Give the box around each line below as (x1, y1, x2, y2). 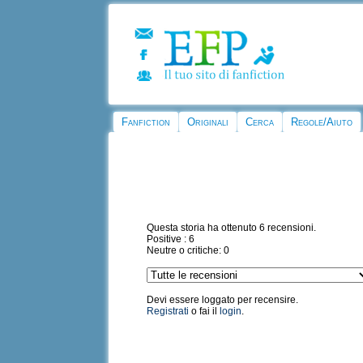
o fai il (189, 305, 220, 318)
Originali (187, 116, 229, 128)
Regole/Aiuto (291, 116, 353, 128)
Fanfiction (122, 116, 171, 128)
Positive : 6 (147, 233, 195, 246)
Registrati (147, 305, 190, 318)
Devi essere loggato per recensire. (147, 294, 299, 306)
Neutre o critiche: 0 (147, 245, 230, 257)
